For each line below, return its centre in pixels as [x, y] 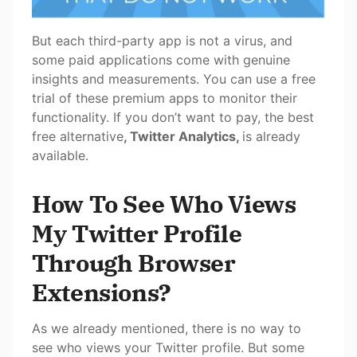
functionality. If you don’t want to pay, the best [173, 118]
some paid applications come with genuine [161, 60]
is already [271, 137]
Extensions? [102, 292]
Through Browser [134, 263]
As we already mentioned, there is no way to [167, 329]
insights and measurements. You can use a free [174, 79]
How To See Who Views [164, 204]
